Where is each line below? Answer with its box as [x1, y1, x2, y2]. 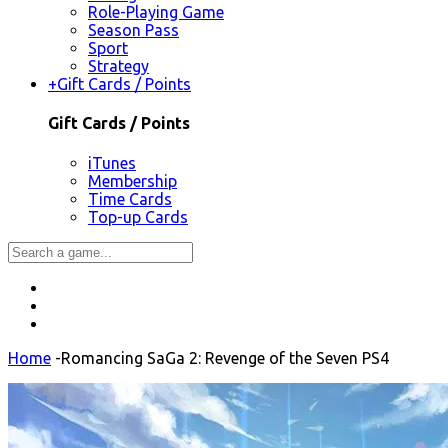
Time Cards [88, 189, 172, 208]
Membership [88, 171, 177, 190]
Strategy [88, 57, 149, 76]
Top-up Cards [88, 207, 188, 226]
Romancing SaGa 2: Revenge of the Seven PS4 [61, 348, 389, 367]
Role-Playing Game [88, 3, 224, 22]
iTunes [88, 153, 136, 172]
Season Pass [88, 21, 179, 40]
